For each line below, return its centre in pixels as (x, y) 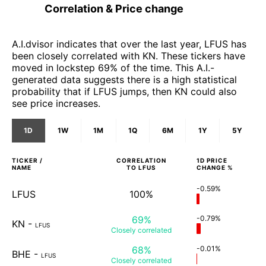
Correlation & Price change (114, 8)
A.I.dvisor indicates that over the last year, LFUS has (129, 44)
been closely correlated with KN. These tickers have (129, 56)
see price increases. (56, 103)
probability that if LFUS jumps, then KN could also (124, 91)
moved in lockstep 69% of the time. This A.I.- (113, 67)
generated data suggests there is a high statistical (124, 79)
